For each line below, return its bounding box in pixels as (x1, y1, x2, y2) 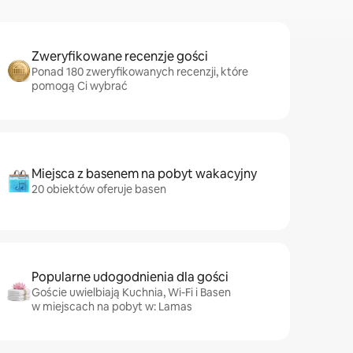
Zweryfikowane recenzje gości (32, 48, 208, 65)
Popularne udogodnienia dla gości (32, 269, 229, 285)
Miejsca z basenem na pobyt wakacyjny (32, 165, 257, 182)
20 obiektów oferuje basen (32, 182, 166, 196)
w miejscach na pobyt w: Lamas (32, 299, 192, 314)
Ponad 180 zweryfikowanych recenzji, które (32, 65, 248, 79)
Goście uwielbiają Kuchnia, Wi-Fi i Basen (32, 285, 231, 299)
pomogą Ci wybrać (32, 79, 128, 93)
